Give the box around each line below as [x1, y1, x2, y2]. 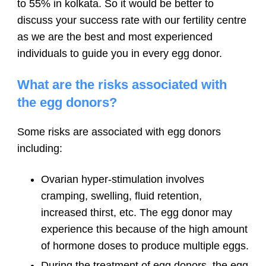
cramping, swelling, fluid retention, [41, 189, 202, 202]
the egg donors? [17, 94, 117, 110]
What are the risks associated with [17, 77, 227, 92]
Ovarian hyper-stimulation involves [41, 173, 204, 185]
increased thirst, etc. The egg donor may [41, 206, 232, 218]
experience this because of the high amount [41, 223, 248, 235]
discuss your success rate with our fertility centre [17, 14, 246, 26]
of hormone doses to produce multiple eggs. [41, 239, 249, 252]
